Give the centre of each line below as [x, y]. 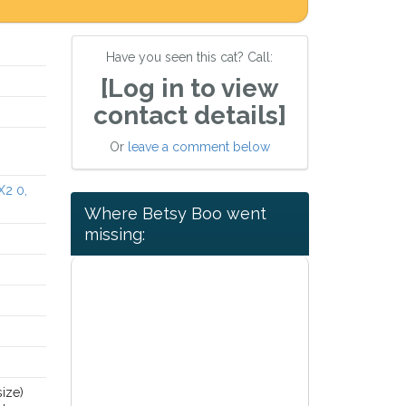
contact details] [189, 116]
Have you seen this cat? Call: [190, 57]
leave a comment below [198, 147]
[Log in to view [190, 88]
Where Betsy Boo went [175, 214]
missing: [114, 235]
